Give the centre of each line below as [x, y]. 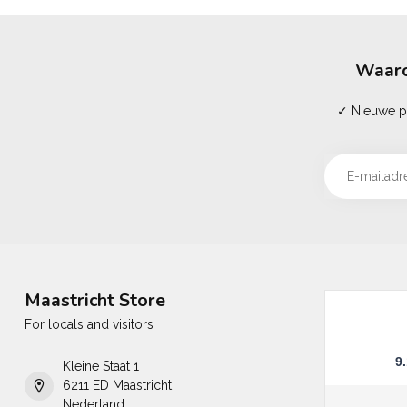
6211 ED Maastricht [117, 385]
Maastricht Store [95, 300]
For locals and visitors [89, 324]
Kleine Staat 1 [101, 366]
